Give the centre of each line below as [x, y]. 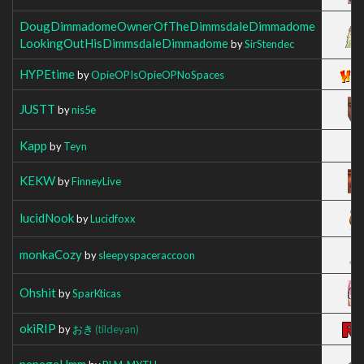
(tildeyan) [117, 329]
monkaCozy [51, 254]
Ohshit [38, 292]
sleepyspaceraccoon [147, 255]
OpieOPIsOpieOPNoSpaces [158, 74]
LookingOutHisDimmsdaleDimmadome [124, 43]
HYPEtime [47, 74]
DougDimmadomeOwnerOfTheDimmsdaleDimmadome [167, 26]
